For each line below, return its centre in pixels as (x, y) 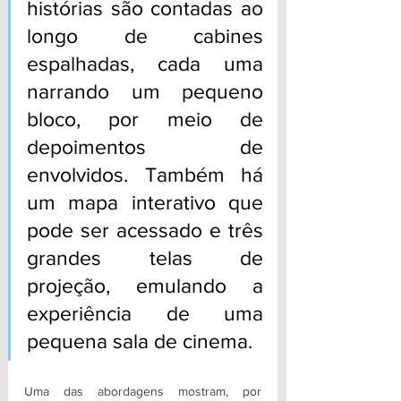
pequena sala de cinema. (140, 341)
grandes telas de (145, 258)
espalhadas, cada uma (145, 64)
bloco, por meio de (145, 119)
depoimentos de (145, 147)
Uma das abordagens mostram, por (143, 392)
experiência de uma (145, 314)
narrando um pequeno (145, 92)
